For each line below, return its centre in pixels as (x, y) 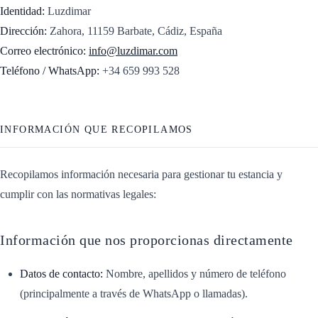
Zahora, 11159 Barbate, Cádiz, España (135, 31)
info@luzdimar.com (133, 50)
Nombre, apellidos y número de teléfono (194, 273)
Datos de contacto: (61, 273)
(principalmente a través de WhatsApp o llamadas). (134, 293)
